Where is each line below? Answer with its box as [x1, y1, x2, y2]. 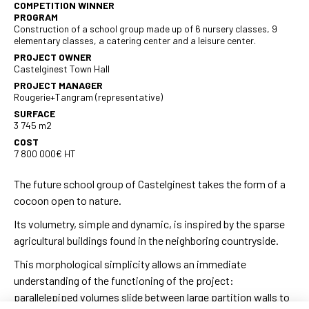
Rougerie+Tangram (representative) [14, 90, 163, 103]
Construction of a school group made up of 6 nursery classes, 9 [14, 22, 277, 34]
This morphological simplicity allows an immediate [14, 257, 246, 270]
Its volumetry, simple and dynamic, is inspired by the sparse [14, 217, 285, 230]
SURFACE [14, 107, 55, 119]
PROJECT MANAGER [14, 79, 103, 91]
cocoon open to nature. [14, 193, 121, 207]
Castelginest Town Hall [14, 62, 110, 74]
